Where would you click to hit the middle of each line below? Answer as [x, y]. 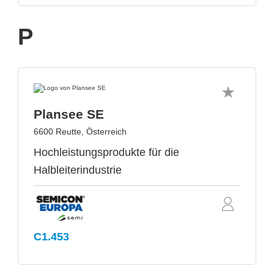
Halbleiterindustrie [78, 170]
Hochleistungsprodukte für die [106, 153]
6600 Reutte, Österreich [80, 132]
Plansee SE [69, 114]
